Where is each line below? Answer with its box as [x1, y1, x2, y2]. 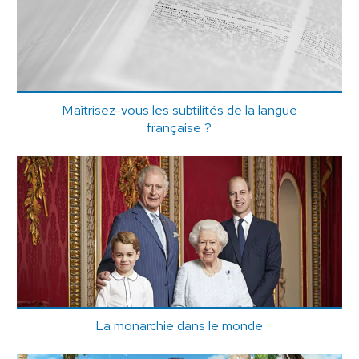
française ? [147, 119, 212, 137]
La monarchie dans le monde [95, 316, 264, 334]
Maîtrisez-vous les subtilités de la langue [61, 101, 297, 119]
